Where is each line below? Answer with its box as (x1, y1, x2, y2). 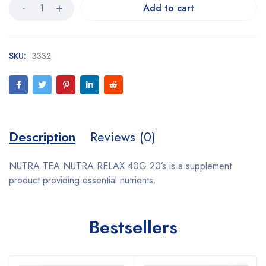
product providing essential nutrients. (9, 173, 156, 187)
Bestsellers (88, 214, 178, 240)
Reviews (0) (90, 127, 156, 146)
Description (9, 127, 75, 146)
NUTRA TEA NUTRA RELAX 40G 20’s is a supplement (9, 159, 232, 173)
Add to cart (143, 1, 194, 15)
